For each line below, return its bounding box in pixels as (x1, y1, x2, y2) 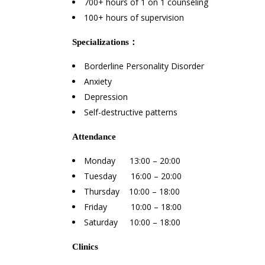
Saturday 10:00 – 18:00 (84, 216, 180, 228)
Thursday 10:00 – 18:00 (84, 186, 180, 197)
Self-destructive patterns (84, 106, 177, 118)
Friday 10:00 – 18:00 (84, 201, 182, 212)
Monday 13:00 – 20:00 (84, 155, 180, 166)
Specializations (72, 37, 129, 47)
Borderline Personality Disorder (84, 60, 204, 72)
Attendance (72, 132, 116, 141)
